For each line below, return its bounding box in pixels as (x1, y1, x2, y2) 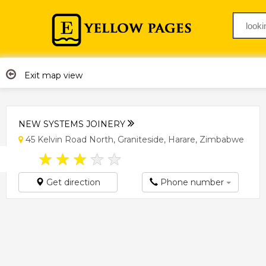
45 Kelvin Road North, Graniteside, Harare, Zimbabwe (23, 134, 244, 145)
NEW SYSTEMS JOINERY (18, 118, 128, 129)
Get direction (44, 176, 100, 188)
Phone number (158, 176, 226, 188)
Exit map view (22, 69, 83, 81)
